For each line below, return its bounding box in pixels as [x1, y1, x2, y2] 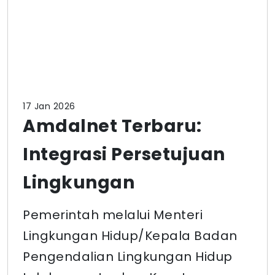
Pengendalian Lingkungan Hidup [23, 248, 233, 265]
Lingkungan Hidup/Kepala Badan [23, 227, 238, 244]
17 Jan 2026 [23, 100, 76, 112]
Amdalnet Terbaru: [23, 114, 202, 138]
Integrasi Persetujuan [23, 142, 225, 166]
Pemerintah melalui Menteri [23, 206, 203, 223]
